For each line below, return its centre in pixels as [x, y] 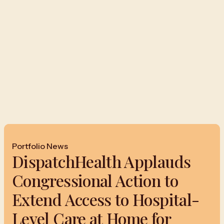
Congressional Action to [95, 180]
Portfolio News [40, 146]
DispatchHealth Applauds [101, 161]
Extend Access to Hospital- [106, 199]
